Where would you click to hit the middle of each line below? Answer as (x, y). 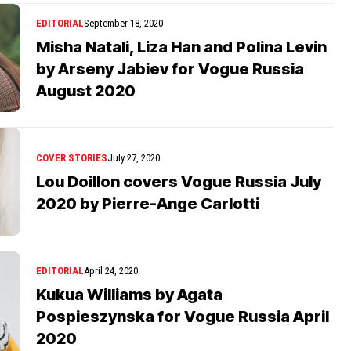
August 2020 (86, 90)
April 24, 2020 (111, 270)
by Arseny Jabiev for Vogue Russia (170, 69)
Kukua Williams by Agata (129, 294)
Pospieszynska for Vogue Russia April (183, 316)
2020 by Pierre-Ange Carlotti (148, 203)
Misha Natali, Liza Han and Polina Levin (181, 47)
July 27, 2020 (134, 157)
